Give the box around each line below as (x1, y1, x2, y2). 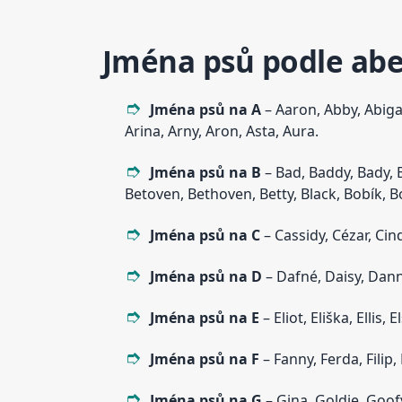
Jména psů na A (149, 100, 261, 120)
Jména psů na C (149, 225, 264, 246)
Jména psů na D (149, 267, 262, 287)
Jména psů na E (149, 308, 259, 328)
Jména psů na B (149, 162, 261, 183)
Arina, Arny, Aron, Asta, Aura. (124, 121, 319, 142)
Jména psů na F (149, 349, 259, 370)
